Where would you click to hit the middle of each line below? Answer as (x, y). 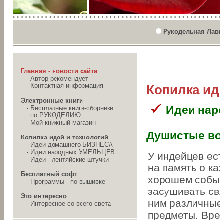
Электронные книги (52, 100)
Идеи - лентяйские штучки (69, 159)
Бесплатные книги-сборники (72, 108)
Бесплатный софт (49, 174)
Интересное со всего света (71, 204)
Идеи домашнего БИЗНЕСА (72, 145)
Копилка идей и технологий (64, 137)
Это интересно (44, 196)
